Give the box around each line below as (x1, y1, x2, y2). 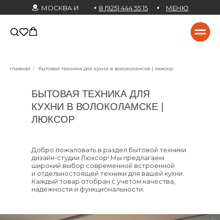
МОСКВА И (41, 4, 79, 12)
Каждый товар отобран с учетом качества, (31, 177, 175, 185)
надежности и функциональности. (31, 185, 144, 193)
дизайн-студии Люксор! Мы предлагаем (31, 154, 164, 162)
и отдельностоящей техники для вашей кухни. (31, 169, 184, 177)
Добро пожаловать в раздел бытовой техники (31, 146, 186, 154)
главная (10, 65, 30, 72)
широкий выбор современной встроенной (31, 162, 175, 169)
